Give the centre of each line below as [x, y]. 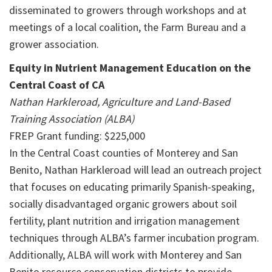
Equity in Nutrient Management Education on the [130, 68]
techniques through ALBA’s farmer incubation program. [134, 238]
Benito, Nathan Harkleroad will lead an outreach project [135, 170]
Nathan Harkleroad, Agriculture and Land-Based [120, 102]
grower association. [54, 44]
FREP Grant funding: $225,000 [77, 136]
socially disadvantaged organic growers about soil [123, 204]
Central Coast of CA [57, 85]
